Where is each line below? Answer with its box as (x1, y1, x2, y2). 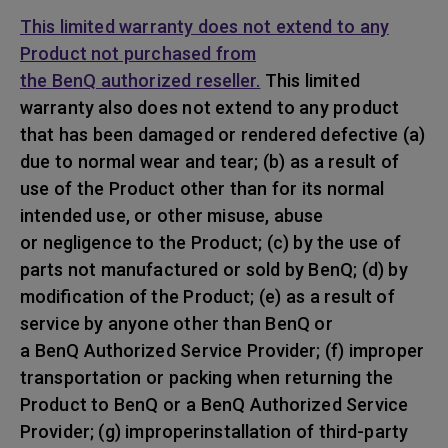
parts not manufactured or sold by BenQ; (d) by (20, 259, 408, 280)
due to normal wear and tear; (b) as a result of (20, 151, 399, 172)
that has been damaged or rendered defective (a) (20, 124, 426, 145)
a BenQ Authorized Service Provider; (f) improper (20, 340, 424, 361)
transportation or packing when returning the (20, 367, 393, 388)
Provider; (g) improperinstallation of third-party (20, 421, 408, 442)
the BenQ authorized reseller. (20, 70, 261, 91)
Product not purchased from (20, 43, 257, 64)
